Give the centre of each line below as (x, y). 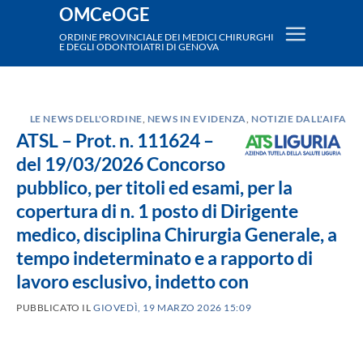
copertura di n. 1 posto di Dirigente (157, 210)
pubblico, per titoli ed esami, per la (154, 187)
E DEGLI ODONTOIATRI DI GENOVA (139, 46)
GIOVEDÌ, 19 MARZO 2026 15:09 (173, 308)
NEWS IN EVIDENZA (197, 118)
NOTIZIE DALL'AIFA (299, 118)
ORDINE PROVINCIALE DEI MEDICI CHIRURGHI (167, 36)
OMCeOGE (105, 15)
